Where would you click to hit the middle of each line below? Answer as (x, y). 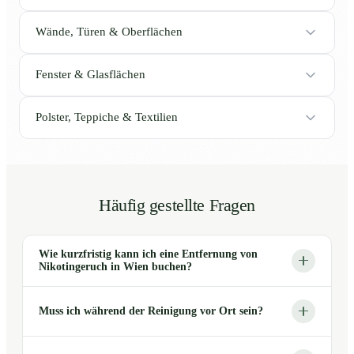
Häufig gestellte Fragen (177, 205)
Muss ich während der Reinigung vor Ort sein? (151, 311)
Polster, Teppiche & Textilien (107, 117)
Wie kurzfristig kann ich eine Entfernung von (148, 254)
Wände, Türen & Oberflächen (109, 32)
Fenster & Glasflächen (90, 75)
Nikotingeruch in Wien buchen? (115, 266)
